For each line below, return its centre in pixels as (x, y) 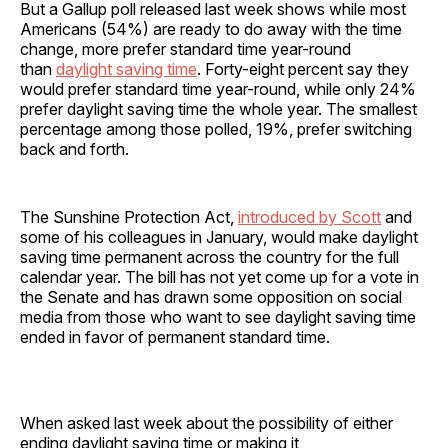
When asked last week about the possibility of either (206, 422)
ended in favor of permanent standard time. (177, 336)
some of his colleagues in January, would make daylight (219, 236)
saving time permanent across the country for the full (209, 256)
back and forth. (78, 148)
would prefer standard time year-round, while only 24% (218, 88)
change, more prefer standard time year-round (185, 48)
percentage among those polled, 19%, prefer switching (216, 128)
